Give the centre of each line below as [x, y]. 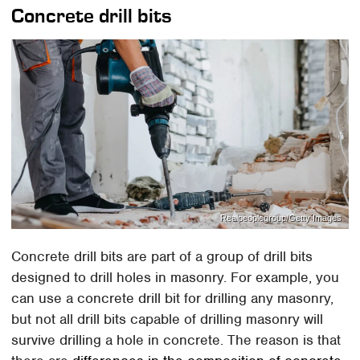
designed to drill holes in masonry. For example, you [176, 278]
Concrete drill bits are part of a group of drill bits [162, 257]
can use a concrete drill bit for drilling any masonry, [173, 299]
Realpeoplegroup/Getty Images [280, 217]
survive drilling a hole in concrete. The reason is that [176, 340]
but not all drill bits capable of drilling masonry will [168, 319]
